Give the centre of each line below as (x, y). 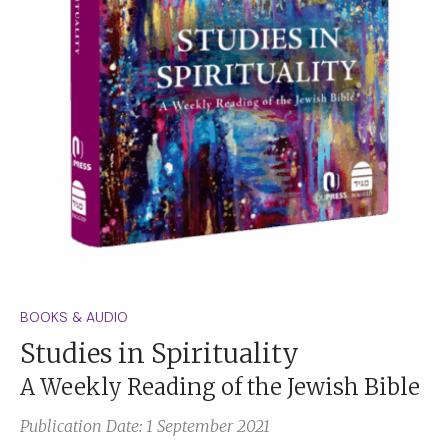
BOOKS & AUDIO (74, 317)
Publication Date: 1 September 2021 (145, 426)
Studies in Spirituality (159, 354)
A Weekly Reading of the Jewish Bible (220, 387)
